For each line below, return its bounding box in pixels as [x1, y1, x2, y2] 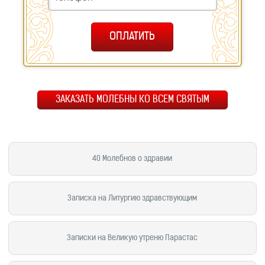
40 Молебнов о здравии [92, 155, 173, 163]
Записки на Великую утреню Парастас [67, 234, 198, 242]
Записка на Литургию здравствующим [67, 195, 198, 202]
